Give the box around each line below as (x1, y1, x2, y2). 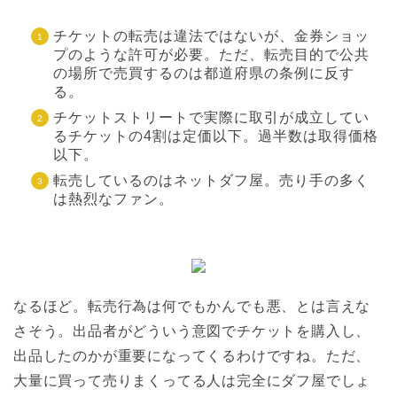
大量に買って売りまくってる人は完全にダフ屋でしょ (13, 372, 371, 388)
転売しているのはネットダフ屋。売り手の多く (53, 172, 370, 188)
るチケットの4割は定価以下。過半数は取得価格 (53, 128, 378, 144)
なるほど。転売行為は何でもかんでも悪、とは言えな (13, 298, 371, 314)
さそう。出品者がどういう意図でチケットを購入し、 (13, 323, 371, 339)
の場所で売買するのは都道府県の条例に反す (53, 65, 354, 81)
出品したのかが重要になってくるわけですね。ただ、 (13, 347, 371, 363)
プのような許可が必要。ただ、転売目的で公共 (53, 46, 370, 62)
